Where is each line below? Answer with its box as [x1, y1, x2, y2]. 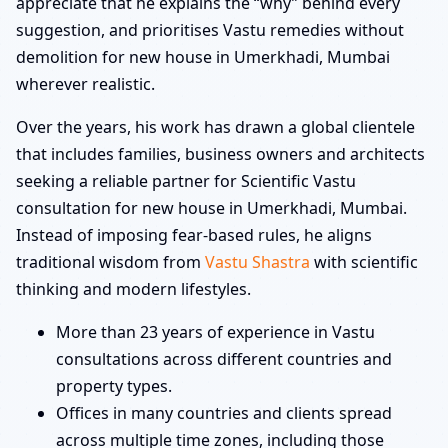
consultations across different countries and [56, 347, 392, 370]
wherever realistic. [16, 72, 155, 95]
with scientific [310, 250, 418, 273]
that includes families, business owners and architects [16, 142, 425, 165]
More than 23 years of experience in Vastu [56, 320, 375, 343]
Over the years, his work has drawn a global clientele [16, 115, 415, 138]
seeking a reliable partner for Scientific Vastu [16, 169, 356, 192]
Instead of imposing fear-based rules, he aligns [16, 223, 372, 246]
